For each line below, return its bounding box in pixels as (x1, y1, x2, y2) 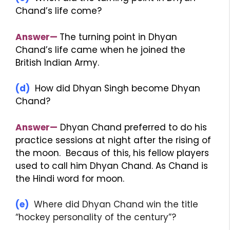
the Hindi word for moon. (15, 172, 124, 185)
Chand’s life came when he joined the (15, 43, 185, 56)
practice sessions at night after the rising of (15, 133, 211, 146)
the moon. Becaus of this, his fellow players (15, 146, 209, 159)
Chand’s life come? (15, 5, 102, 17)
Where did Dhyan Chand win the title (29, 198, 198, 210)
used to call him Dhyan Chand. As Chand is (15, 159, 208, 172)
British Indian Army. (15, 56, 99, 69)
